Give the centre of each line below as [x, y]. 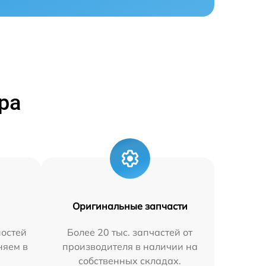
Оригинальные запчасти [130, 206]
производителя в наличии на [130, 246]
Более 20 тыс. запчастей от [130, 232]
